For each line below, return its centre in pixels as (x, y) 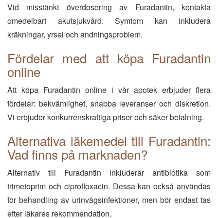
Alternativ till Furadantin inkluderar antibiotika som (109, 173)
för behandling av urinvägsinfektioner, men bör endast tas (109, 200)
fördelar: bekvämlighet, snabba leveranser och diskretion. (109, 103)
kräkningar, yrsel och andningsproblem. (75, 34)
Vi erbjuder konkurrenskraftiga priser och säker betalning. (106, 117)
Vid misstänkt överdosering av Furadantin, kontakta (109, 7)
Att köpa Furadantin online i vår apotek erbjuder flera (109, 90)
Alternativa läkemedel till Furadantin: (109, 140)
